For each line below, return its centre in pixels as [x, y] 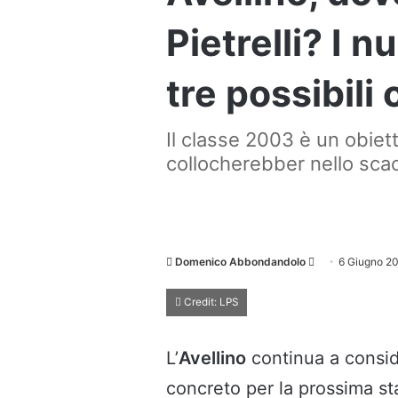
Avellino [212, 358]
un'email [334, 282]
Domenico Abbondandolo [240, 261]
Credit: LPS [210, 302]
